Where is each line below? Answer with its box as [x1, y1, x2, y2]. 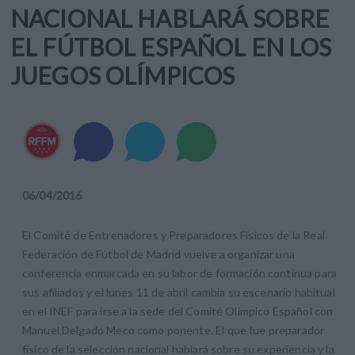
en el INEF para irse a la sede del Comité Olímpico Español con [22, 304, 334, 319]
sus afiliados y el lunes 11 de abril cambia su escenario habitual [22, 285, 335, 300]
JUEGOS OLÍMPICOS [10, 61, 235, 90]
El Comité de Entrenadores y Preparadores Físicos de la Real [22, 228, 325, 242]
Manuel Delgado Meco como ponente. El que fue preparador [22, 323, 325, 338]
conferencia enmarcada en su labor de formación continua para [22, 266, 337, 281]
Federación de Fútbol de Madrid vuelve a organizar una [22, 247, 295, 261]
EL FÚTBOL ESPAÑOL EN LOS [10, 32, 332, 62]
